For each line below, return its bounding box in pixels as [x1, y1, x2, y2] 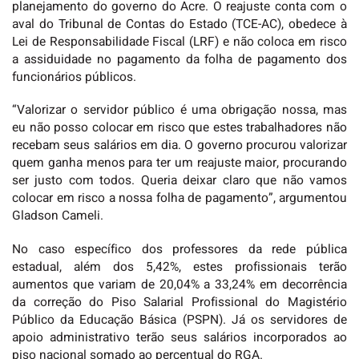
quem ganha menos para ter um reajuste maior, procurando [12, 154, 347, 173]
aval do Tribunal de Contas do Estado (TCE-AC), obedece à [12, 14, 347, 34]
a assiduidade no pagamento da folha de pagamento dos [12, 50, 347, 69]
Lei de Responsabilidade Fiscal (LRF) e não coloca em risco [12, 32, 347, 51]
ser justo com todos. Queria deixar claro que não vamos [12, 171, 347, 191]
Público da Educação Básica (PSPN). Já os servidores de [12, 310, 347, 329]
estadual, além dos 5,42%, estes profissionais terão [12, 257, 347, 276]
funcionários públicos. [12, 67, 136, 87]
